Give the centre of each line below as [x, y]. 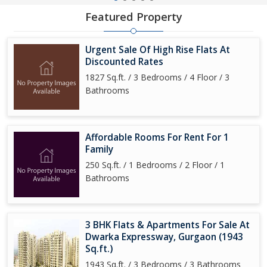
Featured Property [133, 17]
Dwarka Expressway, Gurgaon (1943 [164, 237]
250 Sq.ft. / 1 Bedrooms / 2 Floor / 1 [155, 165]
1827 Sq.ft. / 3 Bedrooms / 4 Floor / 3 [157, 77]
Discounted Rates [124, 62]
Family [99, 149]
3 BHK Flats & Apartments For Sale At [167, 225]
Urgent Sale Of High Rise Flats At [158, 50]
